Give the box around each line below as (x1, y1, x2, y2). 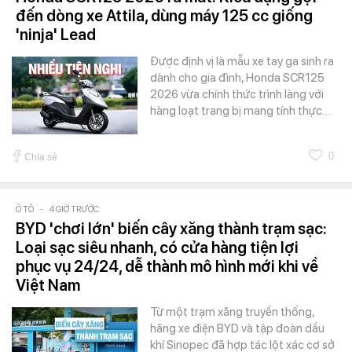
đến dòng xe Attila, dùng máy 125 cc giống (16, 5, 313, 25)
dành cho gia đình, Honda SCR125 (150, 70, 324, 85)
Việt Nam (16, 275, 80, 295)
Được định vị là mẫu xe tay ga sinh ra (150, 53, 334, 68)
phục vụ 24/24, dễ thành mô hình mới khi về (16, 256, 318, 276)
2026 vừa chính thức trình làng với (150, 86, 324, 101)
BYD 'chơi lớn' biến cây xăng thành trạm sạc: (16, 218, 327, 238)
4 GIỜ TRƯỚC (49, 203, 99, 214)
